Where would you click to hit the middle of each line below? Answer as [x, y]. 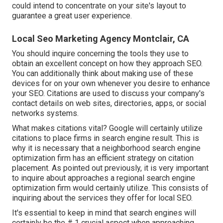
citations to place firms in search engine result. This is [106, 138]
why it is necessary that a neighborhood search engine [106, 148]
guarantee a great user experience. [72, 15]
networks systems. [45, 113]
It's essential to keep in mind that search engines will [104, 213]
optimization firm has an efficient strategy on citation [103, 158]
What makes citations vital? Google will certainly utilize [107, 128]
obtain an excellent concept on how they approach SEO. [107, 63]
